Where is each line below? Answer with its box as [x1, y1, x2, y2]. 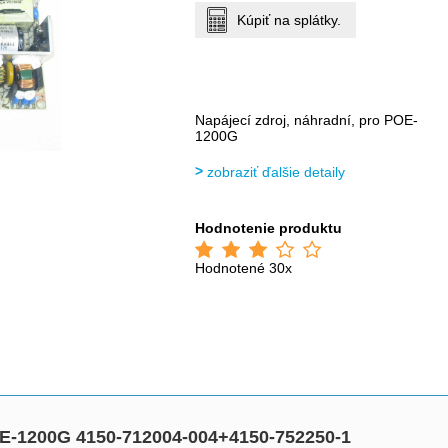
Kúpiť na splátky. [237, 12, 342, 28]
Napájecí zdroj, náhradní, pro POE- [195, 112, 419, 128]
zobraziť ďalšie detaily [207, 164, 346, 180]
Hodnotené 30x [195, 260, 293, 276]
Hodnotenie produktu [195, 220, 343, 236]
